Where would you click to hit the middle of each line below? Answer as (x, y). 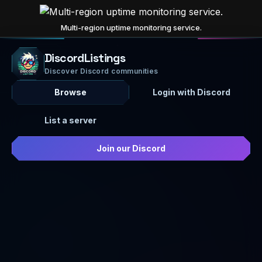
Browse (70, 92)
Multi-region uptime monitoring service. (131, 27)
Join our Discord (131, 148)
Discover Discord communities (101, 71)
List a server (70, 120)
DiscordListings (85, 58)
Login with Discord (192, 92)
